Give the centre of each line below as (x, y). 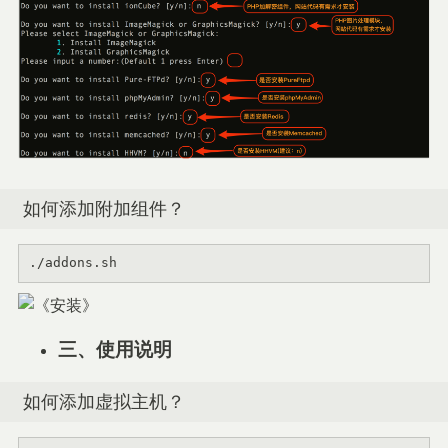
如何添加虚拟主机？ (104, 402)
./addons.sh (72, 263)
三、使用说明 (115, 349)
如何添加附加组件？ (104, 208)
